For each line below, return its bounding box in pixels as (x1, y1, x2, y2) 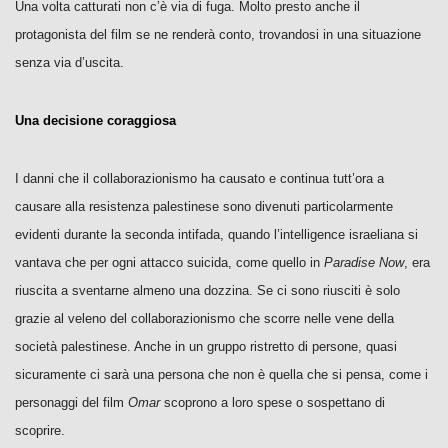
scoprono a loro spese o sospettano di (160, 395, 385, 410)
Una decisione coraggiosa (15, 113, 176, 128)
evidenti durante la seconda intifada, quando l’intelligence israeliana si (15, 227, 418, 242)
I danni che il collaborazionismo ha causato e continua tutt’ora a (15, 171, 384, 186)
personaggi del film (15, 395, 128, 410)
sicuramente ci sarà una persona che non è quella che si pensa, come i (15, 367, 428, 382)
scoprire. (15, 423, 65, 438)
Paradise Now (324, 255, 404, 270)
